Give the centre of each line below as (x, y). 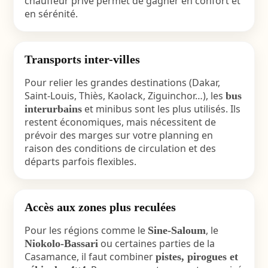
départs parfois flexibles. (80, 162)
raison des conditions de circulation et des (120, 148)
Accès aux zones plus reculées (100, 207)
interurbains (53, 109)
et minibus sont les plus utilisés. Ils (161, 109)
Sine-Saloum (176, 230)
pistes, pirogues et (197, 257)
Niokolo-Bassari (61, 243)
